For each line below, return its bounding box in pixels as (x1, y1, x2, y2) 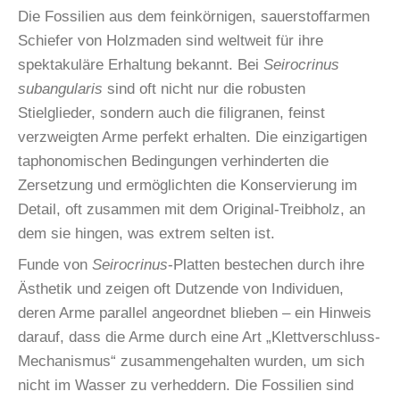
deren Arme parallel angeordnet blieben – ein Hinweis (18, 304, 371, 321)
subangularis (18, 79, 103, 97)
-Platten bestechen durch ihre (168, 255, 364, 273)
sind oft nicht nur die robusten (103, 79, 305, 97)
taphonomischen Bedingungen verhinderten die (18, 152, 329, 170)
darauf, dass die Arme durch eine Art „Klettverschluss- (18, 328, 380, 346)
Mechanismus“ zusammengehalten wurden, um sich (18, 352, 364, 370)
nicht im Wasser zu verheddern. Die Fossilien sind (18, 376, 354, 394)
